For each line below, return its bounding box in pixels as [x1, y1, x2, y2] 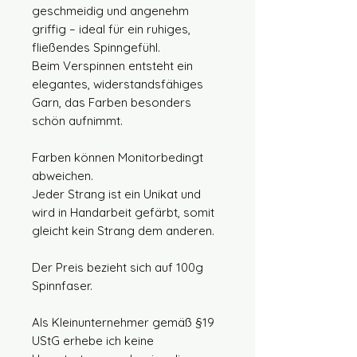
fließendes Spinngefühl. [32, 39, 160, 55]
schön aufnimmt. [32, 112, 123, 128]
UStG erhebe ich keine [32, 332, 154, 348]
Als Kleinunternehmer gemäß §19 [32, 314, 214, 330]
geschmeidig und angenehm [32, 2, 189, 18]
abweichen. [32, 167, 93, 183]
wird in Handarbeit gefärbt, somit [32, 204, 214, 220]
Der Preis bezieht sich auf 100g [32, 259, 203, 275]
